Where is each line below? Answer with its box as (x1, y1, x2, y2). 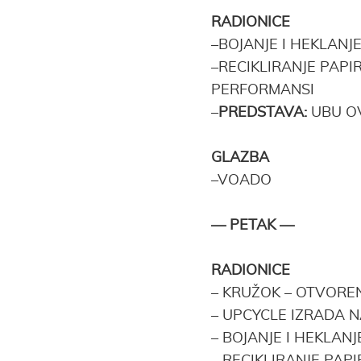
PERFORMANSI (211, 83, 314, 98)
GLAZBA (211, 151, 269, 165)
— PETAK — (211, 218, 294, 233)
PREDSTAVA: (218, 106, 307, 120)
